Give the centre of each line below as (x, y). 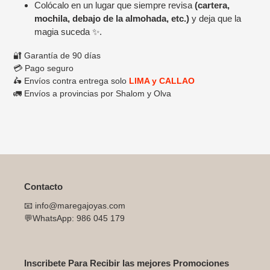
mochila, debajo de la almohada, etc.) (112, 19)
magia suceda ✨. (68, 32)
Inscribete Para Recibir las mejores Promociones (127, 263)
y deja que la (215, 19)
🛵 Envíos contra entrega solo (71, 80)
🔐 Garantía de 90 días (57, 55)
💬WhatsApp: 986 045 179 (74, 218)
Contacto (43, 186)
